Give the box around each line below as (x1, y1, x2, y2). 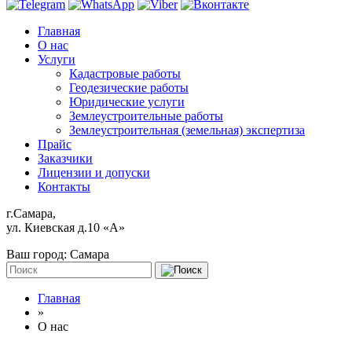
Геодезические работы (69, 80, 189, 94)
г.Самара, (6, 206, 56, 220)
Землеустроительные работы (69, 108, 223, 123)
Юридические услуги (69, 94, 185, 108)
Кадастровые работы (69, 66, 181, 80)
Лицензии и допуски (38, 165, 150, 179)
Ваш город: (6, 247, 70, 261)
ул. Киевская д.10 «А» (6, 220, 125, 234)
